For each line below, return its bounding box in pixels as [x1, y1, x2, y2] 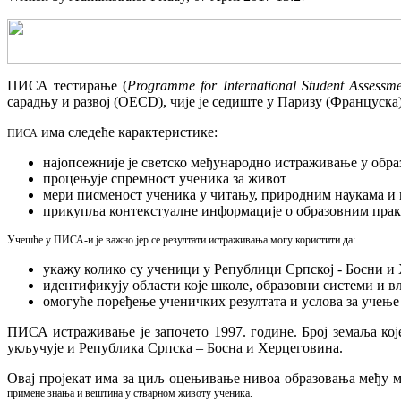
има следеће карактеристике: [38, 124, 218, 140]
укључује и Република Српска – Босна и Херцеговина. [7, 339, 343, 355]
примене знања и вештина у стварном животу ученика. [7, 386, 252, 399]
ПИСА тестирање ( [7, 77, 128, 93]
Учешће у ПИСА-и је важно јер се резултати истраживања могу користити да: [7, 233, 355, 246]
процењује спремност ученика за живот [43, 170, 286, 186]
